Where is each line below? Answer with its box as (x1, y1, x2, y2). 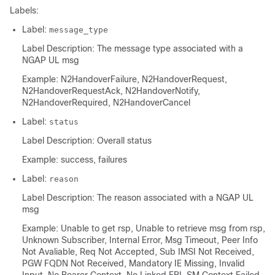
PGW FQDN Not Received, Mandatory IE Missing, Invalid (22, 258, 245, 268)
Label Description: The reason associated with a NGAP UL (22, 193, 254, 203)
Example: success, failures (22, 155, 127, 165)
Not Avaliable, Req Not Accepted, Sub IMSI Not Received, (22, 247, 254, 257)
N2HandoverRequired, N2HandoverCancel (22, 98, 190, 107)
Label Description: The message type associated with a (22, 44, 243, 53)
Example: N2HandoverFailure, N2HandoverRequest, (22, 74, 227, 84)
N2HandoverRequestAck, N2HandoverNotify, (22, 86, 200, 96)
